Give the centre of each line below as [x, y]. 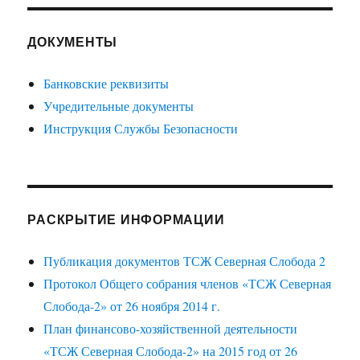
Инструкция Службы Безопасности [141, 129]
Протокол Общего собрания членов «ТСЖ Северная [188, 284]
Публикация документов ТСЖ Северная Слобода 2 [185, 261]
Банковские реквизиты [106, 84]
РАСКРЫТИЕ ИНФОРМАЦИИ [126, 219]
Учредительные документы [119, 106]
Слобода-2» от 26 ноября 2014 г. [132, 306]
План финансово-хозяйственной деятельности [171, 329]
